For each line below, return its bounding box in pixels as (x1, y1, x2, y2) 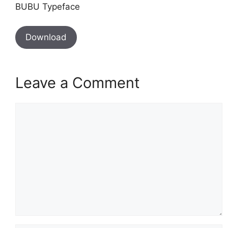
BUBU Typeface (15, 1, 80, 12)
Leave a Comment (15, 74, 140, 92)
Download (25, 32, 67, 43)
